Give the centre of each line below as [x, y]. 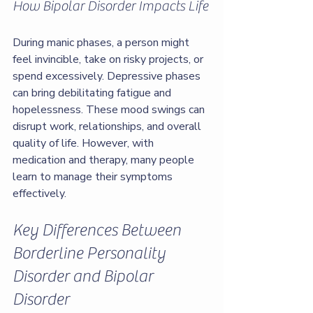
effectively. [39, 194]
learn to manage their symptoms [94, 177]
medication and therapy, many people [105, 160]
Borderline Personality [91, 253]
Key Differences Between [99, 230]
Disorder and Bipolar [85, 276]
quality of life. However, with [85, 143]
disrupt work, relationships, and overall [108, 126]
